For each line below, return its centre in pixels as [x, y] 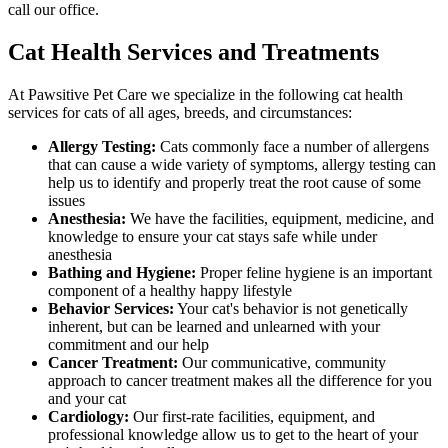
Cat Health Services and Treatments [193, 51]
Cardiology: [88, 416]
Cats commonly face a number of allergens [292, 146]
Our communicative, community [282, 362]
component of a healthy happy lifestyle [170, 290]
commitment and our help [128, 344]
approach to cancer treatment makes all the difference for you [240, 380]
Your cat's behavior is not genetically [291, 308]
